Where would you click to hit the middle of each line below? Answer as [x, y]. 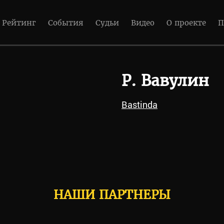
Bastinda [139, 104]
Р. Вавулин [165, 80]
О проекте [186, 23]
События [66, 23]
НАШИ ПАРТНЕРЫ [112, 195]
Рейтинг [19, 23]
